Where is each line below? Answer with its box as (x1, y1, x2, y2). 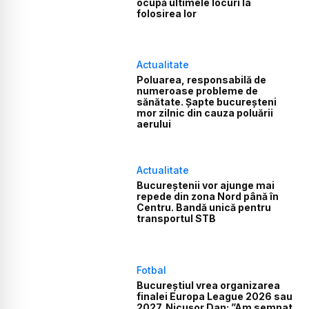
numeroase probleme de (137, 85, 259, 97)
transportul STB (137, 212, 217, 225)
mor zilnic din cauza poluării (137, 107, 274, 119)
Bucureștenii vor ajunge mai (137, 179, 275, 192)
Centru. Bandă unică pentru (137, 201, 272, 214)
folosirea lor (137, 8, 197, 19)
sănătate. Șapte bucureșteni (137, 96, 277, 108)
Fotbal (137, 263, 167, 276)
